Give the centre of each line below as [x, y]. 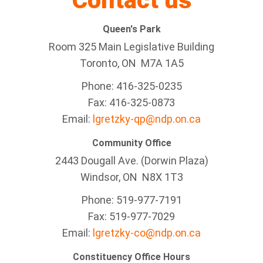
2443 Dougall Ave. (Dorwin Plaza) [131, 161]
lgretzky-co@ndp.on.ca [147, 233]
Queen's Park [131, 29]
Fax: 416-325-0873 [131, 102]
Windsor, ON [111, 177]
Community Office [131, 143]
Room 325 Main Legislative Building [131, 47]
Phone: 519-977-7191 [131, 200]
